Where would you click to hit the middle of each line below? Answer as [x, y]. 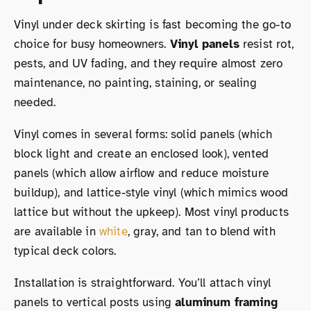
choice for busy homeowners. [92, 44]
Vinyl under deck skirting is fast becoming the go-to [152, 24]
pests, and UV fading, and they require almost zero [149, 63]
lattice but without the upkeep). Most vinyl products [151, 212]
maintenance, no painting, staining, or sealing [135, 83]
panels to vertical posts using [95, 302]
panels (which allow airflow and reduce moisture [141, 173]
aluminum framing [227, 302]
